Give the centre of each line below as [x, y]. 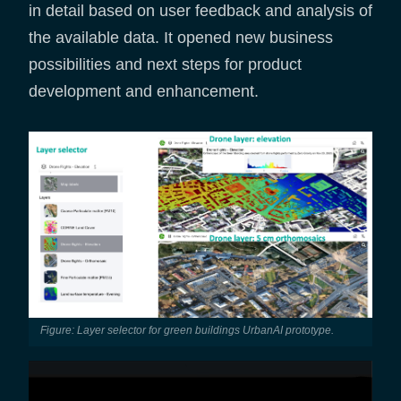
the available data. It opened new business [181, 37]
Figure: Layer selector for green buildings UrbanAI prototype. [190, 330]
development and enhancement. [144, 91]
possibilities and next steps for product [165, 64]
